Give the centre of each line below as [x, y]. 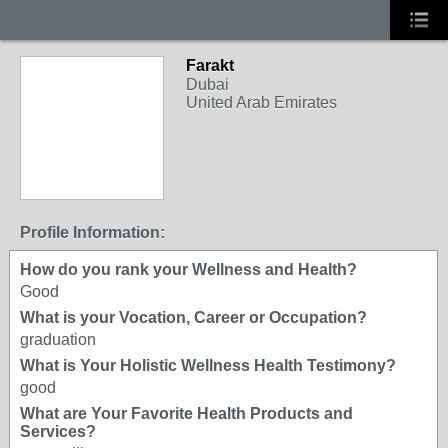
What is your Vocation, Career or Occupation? [193, 317]
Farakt [210, 65]
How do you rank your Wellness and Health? [188, 269]
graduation [58, 339]
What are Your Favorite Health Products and [186, 413]
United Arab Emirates [261, 102]
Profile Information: [92, 232]
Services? [58, 431]
